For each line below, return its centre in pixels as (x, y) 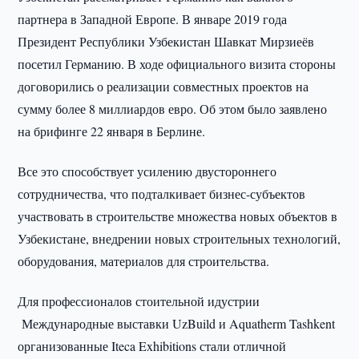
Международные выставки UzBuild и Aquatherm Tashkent (177, 323)
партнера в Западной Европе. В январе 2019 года (153, 19)
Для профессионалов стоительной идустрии (139, 301)
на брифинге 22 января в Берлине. (112, 131)
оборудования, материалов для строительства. (147, 261)
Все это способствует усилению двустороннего (147, 171)
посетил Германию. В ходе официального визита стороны (177, 64)
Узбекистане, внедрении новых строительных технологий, (179, 238)
